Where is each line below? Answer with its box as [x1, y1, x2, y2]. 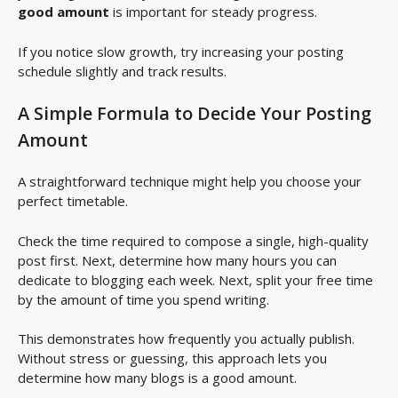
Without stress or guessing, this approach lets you [18, 349, 327, 368]
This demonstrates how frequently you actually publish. [18, 330, 354, 348]
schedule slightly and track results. [18, 61, 227, 80]
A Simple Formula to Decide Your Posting [18, 101, 371, 126]
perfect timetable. [18, 192, 128, 211]
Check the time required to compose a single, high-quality [18, 231, 369, 250]
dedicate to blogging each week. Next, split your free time [18, 270, 373, 289]
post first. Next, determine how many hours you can [18, 251, 337, 269]
